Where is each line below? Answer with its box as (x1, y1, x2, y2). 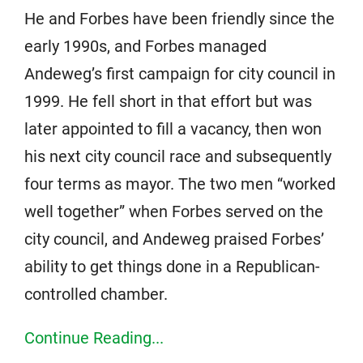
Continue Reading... (24, 327, 164, 348)
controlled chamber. (24, 284, 168, 304)
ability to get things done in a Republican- (24, 256, 320, 276)
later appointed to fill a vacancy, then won (24, 118, 322, 139)
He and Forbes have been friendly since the (24, 8, 335, 28)
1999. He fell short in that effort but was (24, 91, 312, 111)
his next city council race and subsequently (24, 146, 331, 166)
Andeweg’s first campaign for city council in (24, 63, 335, 83)
